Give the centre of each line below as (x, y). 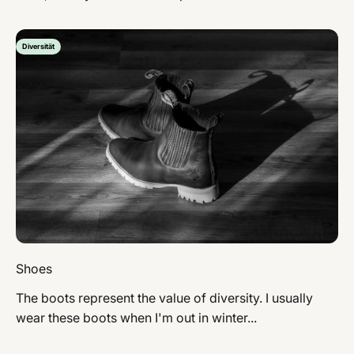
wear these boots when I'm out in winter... (136, 318)
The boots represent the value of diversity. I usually (164, 298)
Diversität (38, 46)
